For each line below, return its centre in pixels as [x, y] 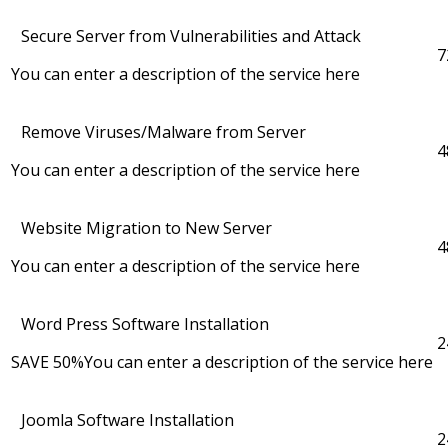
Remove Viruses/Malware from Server [163, 132]
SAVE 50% [47, 362]
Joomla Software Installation [127, 420]
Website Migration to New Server [146, 228]
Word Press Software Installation [145, 324]
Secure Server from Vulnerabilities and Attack [191, 36]
